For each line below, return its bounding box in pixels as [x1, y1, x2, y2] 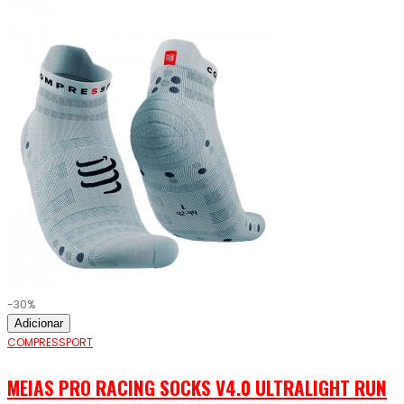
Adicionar [14, 317, 63, 331]
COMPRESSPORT [7, 335, 93, 351]
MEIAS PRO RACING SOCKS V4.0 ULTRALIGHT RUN [7, 373, 387, 402]
